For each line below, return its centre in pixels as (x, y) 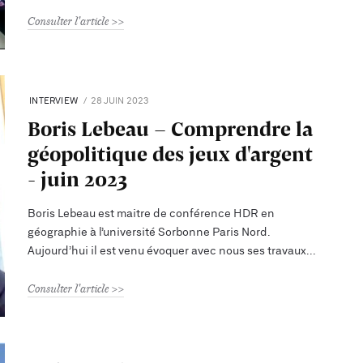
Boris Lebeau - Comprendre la (171, 128)
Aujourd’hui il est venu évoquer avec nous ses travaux (167, 251)
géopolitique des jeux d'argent (171, 153)
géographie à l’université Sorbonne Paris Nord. (149, 232)
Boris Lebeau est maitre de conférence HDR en (152, 214)
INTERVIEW (54, 100)
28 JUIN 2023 (120, 100)
